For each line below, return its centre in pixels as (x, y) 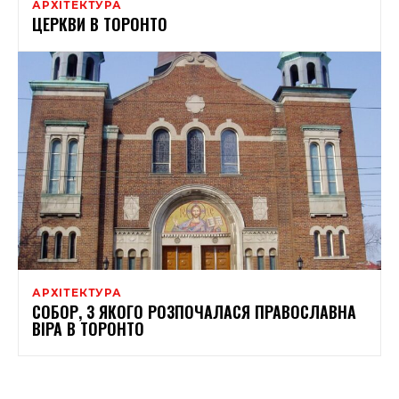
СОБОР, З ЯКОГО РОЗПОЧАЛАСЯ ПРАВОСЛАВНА (194, 311)
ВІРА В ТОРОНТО (88, 328)
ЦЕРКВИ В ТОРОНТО (100, 24)
